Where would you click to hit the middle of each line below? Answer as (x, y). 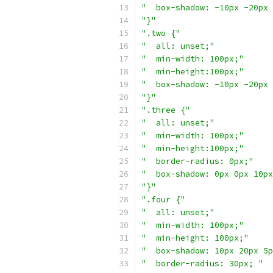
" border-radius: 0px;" (197, 161)
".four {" (163, 200)
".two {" (161, 33)
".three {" (166, 110)
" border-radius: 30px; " (202, 264)
